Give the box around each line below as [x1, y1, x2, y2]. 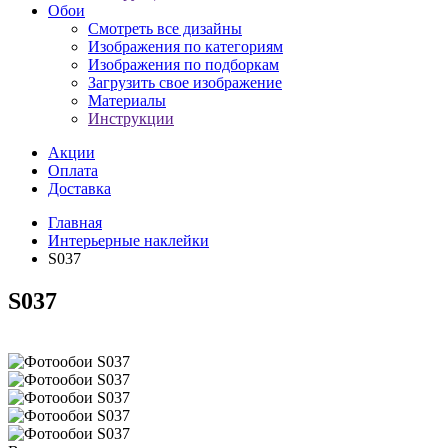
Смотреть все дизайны [88, 20, 242, 38]
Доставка [48, 180, 111, 198]
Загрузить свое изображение [88, 74, 282, 92]
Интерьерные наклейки [48, 232, 209, 250]
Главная [48, 214, 102, 232]
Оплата [48, 162, 98, 180]
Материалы [88, 92, 166, 110]
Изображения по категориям [88, 38, 283, 56]
